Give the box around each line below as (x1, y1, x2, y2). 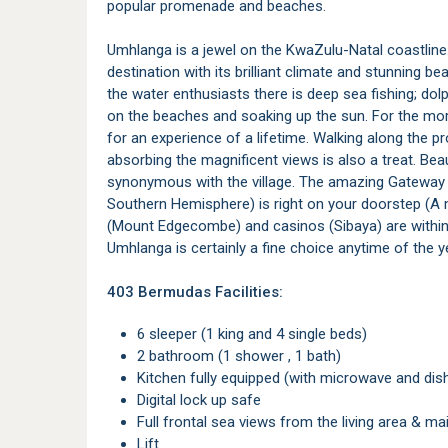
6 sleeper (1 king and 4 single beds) (145, 325, 367, 343)
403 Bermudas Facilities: (107, 283, 283, 301)
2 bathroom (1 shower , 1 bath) (145, 347, 341, 365)
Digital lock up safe (146, 391, 261, 409)
